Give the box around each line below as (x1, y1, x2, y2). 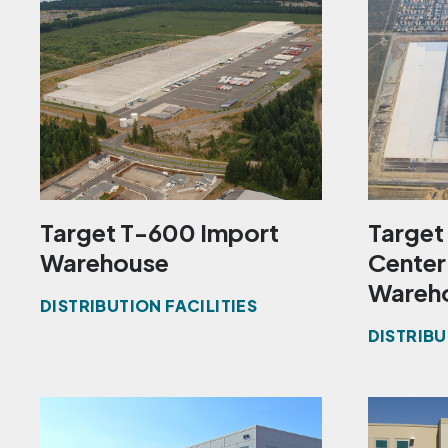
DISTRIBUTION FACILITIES (40, 295, 258, 317)
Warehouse (40, 247, 169, 278)
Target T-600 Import (40, 217, 279, 248)
